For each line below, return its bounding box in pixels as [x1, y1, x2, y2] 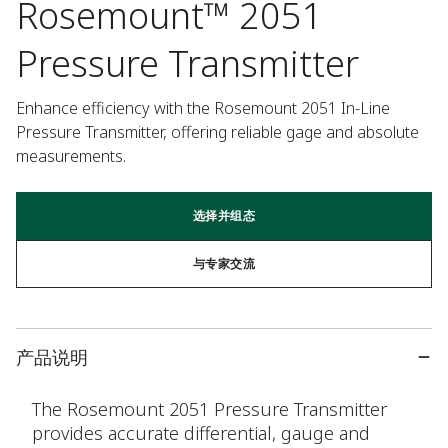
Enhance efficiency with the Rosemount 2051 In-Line [16, 97, 390, 119]
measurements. [16, 145, 126, 167]
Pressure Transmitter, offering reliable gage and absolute [16, 121, 419, 143]
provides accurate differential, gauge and [32, 421, 370, 445]
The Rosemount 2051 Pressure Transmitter [32, 397, 387, 421]
